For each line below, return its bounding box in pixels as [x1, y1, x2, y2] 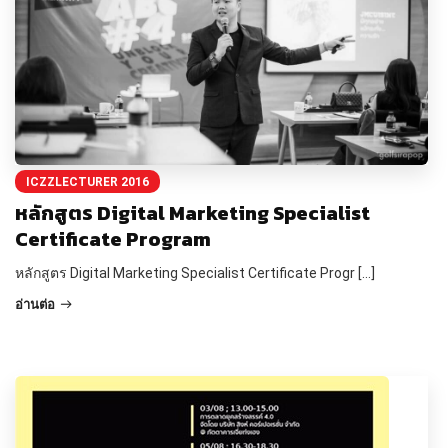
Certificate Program [15, 223, 211, 254]
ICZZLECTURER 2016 [26, 174, 149, 189]
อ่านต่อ [15, 296, 55, 312]
